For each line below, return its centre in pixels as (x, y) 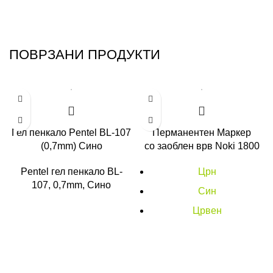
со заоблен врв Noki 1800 (202, 146)
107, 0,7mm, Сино (71, 185)
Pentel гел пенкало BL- (71, 172)
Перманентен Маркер (202, 133)
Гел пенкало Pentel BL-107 (71, 133)
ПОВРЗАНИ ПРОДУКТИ (85, 55)
